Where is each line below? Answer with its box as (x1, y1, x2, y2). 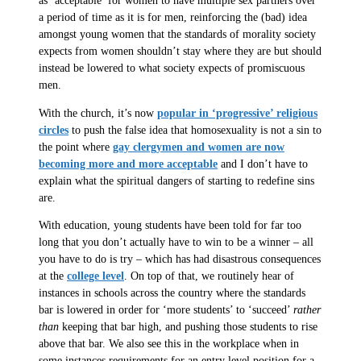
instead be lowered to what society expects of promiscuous (39, 62, 305, 75)
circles (39, 123, 68, 136)
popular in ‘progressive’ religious (157, 106, 317, 119)
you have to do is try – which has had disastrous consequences (39, 253, 321, 266)
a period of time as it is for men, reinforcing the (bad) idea (39, 11, 307, 24)
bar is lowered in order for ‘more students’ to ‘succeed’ (39, 304, 293, 317)
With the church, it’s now (39, 106, 157, 119)
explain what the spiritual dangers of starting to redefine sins (39, 174, 314, 187)
